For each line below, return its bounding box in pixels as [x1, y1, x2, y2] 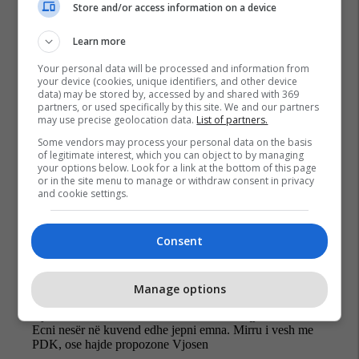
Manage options [133, 281, 226, 297]
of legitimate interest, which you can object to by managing [38, 147, 305, 162]
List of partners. [196, 112, 268, 127]
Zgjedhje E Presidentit [154, 40, 261, 54]
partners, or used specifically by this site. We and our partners [38, 99, 320, 114]
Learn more [73, 34, 127, 48]
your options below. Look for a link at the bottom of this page [38, 160, 317, 175]
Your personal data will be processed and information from [38, 61, 310, 75]
